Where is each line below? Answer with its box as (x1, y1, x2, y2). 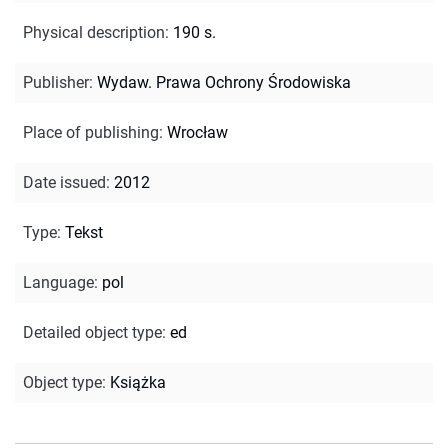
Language (23, 272, 94, 292)
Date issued (23, 172, 106, 192)
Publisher (23, 72, 89, 92)
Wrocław (167, 122, 228, 142)
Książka (110, 372, 166, 392)
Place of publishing (23, 122, 159, 142)
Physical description (23, 22, 165, 42)
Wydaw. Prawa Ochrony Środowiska (97, 72, 351, 92)
